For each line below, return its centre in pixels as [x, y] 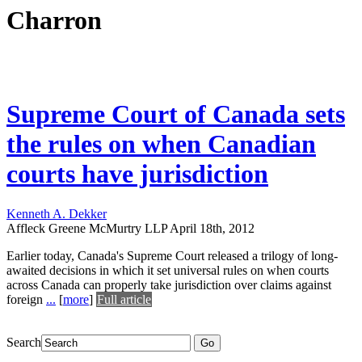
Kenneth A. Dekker [57, 213]
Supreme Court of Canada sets [176, 114]
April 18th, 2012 [212, 228]
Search [24, 342]
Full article [124, 299]
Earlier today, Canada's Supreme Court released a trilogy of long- [172, 255]
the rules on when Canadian [161, 144]
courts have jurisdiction [137, 174]
